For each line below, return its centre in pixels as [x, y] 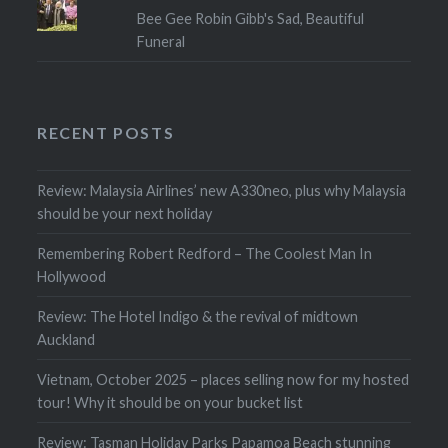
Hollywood [72, 277]
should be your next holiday [125, 214]
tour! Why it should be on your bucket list [170, 403]
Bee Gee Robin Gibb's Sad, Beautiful [250, 19]
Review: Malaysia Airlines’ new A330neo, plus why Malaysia [222, 191]
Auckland [66, 340]
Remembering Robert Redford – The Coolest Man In [205, 254]
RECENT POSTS [106, 133]
